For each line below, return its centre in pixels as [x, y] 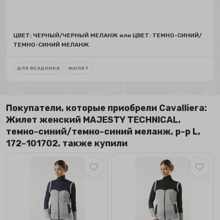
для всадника [38, 68]
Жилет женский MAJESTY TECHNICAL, [94, 120]
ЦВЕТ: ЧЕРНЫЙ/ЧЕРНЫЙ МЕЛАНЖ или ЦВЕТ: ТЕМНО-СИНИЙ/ [108, 36]
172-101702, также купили [67, 143]
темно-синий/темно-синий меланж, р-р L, [103, 131]
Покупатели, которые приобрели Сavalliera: [107, 108]
